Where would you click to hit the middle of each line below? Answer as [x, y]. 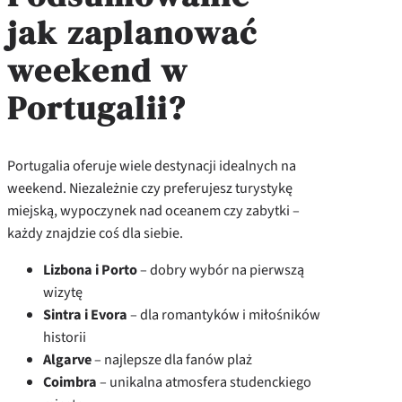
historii [65, 336]
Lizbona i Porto [90, 269]
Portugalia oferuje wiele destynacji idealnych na [152, 165]
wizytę [63, 292]
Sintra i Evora [85, 314]
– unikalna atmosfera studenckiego [204, 381]
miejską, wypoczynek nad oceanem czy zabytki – [153, 210]
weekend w [98, 69]
